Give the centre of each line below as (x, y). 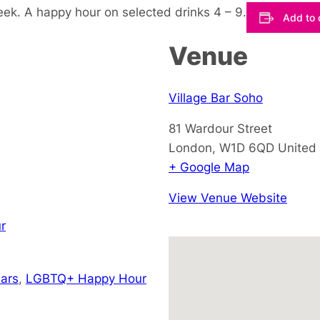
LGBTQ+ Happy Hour (86, 278)
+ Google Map (209, 166)
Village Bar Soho (216, 97)
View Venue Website (228, 197)
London (190, 147)
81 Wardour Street (220, 128)
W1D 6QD (247, 147)
